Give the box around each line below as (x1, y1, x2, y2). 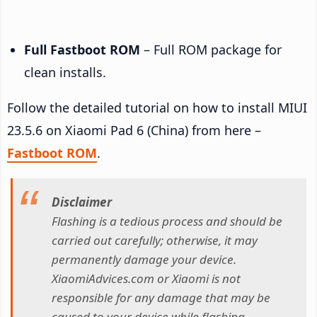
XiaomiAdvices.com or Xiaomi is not (52, 270, 241, 287)
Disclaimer (52, 194, 112, 211)
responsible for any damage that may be (52, 289, 270, 306)
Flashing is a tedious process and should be (52, 213, 282, 230)
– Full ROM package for (140, 40, 282, 58)
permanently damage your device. (52, 251, 236, 268)
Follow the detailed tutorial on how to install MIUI (7, 98, 307, 116)
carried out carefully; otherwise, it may (52, 232, 258, 249)
